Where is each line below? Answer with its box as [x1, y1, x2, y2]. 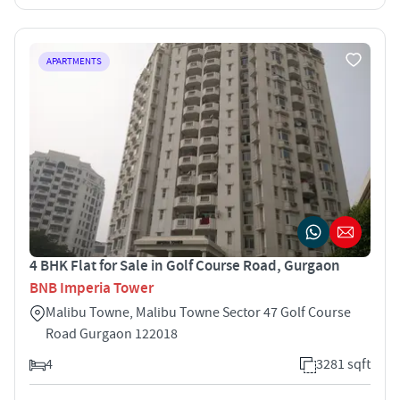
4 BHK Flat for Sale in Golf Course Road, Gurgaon [29, 255, 340, 276]
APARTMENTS [46, 54, 102, 68]
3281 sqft [316, 354, 371, 373]
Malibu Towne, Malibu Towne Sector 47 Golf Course [46, 303, 351, 321]
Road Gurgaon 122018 [46, 324, 178, 343]
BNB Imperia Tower [29, 278, 154, 298]
